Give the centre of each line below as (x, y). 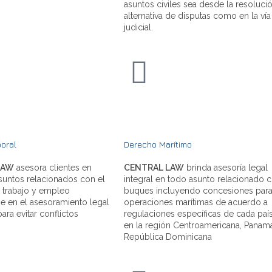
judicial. (138, 27)
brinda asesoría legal (226, 167)
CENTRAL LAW (154, 167)
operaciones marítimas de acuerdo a (196, 202)
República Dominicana (168, 236)
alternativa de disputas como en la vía (197, 15)
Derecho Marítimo (158, 144)
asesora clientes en (53, 167)
